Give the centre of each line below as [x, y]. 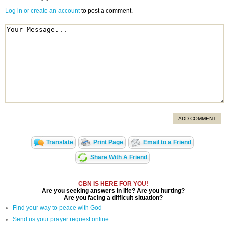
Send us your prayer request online [61, 220]
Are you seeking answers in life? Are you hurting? [113, 191]
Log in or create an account [42, 11]
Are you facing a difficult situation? [113, 198]
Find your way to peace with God [57, 208]
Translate [60, 143]
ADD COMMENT [197, 119]
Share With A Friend [119, 158]
